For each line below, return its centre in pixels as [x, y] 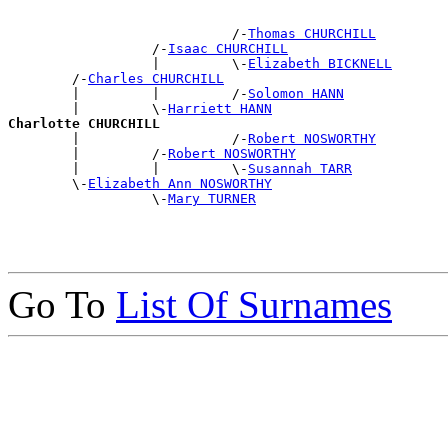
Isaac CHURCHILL [228, 49]
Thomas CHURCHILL [312, 34]
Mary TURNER [212, 199]
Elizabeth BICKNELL [320, 64]
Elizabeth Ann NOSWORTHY [180, 184]
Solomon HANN [296, 94]
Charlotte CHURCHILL [84, 124]
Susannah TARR [300, 169]
